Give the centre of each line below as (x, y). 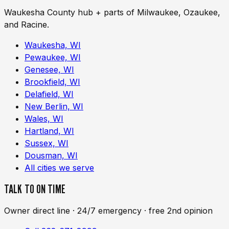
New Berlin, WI (54, 106)
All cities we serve (59, 167)
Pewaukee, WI (53, 57)
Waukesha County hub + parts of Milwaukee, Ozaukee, (112, 12)
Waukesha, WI (53, 45)
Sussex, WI (47, 143)
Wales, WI (44, 118)
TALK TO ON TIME (35, 189)
